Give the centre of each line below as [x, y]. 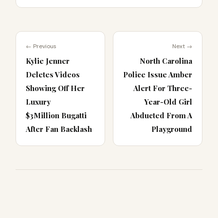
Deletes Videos [53, 75]
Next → [182, 46]
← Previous [41, 46]
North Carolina [166, 61]
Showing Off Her [55, 88]
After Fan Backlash [59, 129]
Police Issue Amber [158, 75]
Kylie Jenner [48, 61]
